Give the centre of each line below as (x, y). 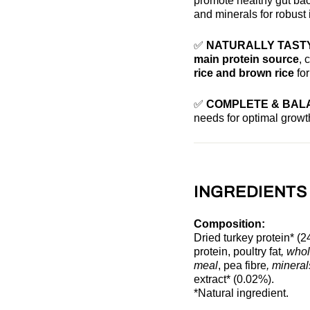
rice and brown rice (244, 73)
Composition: (229, 224)
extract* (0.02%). (234, 279)
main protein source (246, 59)
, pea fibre (242, 265)
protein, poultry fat (237, 251)
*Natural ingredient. (241, 293)
